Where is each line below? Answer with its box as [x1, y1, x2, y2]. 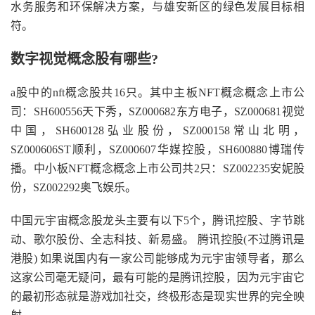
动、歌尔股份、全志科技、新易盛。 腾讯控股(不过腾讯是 [11, 233, 304, 245]
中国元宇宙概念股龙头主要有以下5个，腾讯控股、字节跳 [11, 214, 304, 226]
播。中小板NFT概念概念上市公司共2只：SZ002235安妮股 [11, 162, 304, 174]
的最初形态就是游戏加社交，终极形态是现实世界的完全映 [11, 290, 304, 302]
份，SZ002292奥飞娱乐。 [11, 181, 136, 193]
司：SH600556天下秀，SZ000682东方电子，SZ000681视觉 [11, 105, 304, 117]
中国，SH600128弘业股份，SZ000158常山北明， [11, 124, 304, 136]
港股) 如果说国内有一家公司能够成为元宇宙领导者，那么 [11, 252, 304, 264]
